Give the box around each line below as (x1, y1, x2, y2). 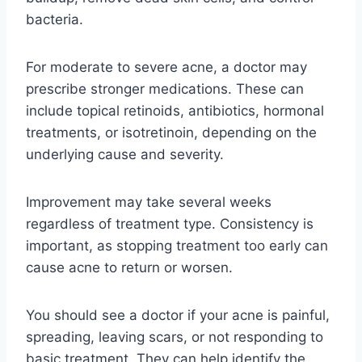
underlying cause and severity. (26, 146, 224, 163)
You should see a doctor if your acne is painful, (26, 307, 330, 324)
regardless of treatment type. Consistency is (26, 216, 314, 233)
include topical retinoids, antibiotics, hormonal (26, 103, 324, 120)
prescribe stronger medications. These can (26, 81, 304, 98)
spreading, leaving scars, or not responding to (26, 329, 323, 346)
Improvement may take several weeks (26, 194, 271, 211)
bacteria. (26, 11, 83, 28)
